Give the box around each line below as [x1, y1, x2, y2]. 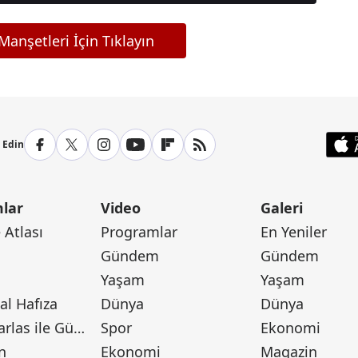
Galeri [260, 198, 303, 217]
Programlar [101, 222, 178, 241]
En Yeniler [260, 222, 327, 241]
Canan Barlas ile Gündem [74, 318, 86, 337]
